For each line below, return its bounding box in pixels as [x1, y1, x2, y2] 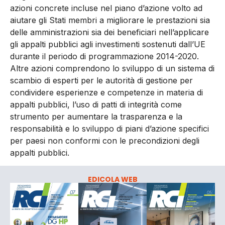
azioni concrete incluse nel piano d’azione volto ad [10, 3, 202, 14]
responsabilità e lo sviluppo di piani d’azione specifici [10, 124, 209, 134]
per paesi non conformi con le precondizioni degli [10, 136, 199, 146]
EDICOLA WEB [87, 174, 138, 185]
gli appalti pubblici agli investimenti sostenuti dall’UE [10, 39, 205, 50]
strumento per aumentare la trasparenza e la [10, 111, 182, 122]
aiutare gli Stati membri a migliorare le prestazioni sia [10, 15, 210, 26]
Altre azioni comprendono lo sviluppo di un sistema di [10, 63, 214, 74]
